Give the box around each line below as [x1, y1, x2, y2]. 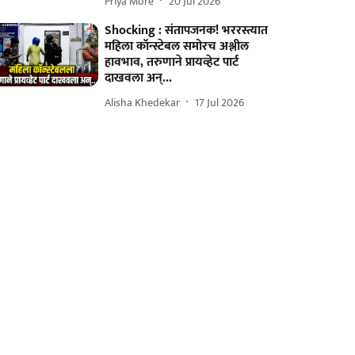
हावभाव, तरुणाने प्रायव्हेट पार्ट [105, 52, 239, 73]
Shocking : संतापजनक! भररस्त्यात [105, 20, 269, 41]
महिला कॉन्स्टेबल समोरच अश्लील [105, 36, 250, 57]
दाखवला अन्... [105, 67, 173, 89]
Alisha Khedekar [105, 93, 181, 112]
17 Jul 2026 [195, 93, 245, 112]
